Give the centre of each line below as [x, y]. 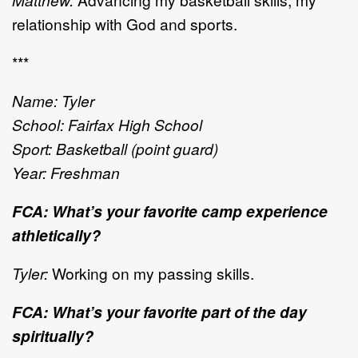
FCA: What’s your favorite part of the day [159, 312]
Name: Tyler [53, 101]
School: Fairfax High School [107, 125]
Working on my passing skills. [151, 273]
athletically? [56, 235]
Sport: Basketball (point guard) [115, 149]
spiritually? [53, 336]
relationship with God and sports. [125, 24]
